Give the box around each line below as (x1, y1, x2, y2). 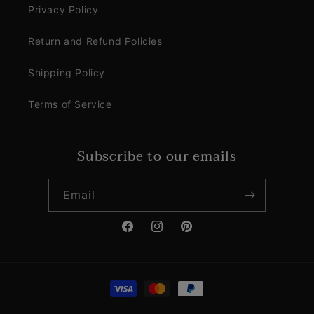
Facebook (120, 228, 169, 240)
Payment (106, 275, 153, 289)
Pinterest (179, 228, 224, 240)
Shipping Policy (28, 67, 105, 79)
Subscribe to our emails (77, 144, 237, 168)
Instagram (149, 228, 200, 240)
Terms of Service (28, 98, 112, 111)
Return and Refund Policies (28, 35, 163, 48)
